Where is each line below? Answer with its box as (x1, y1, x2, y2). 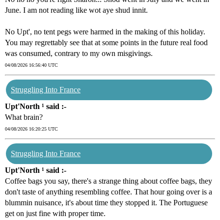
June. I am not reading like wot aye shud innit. (5, 6, 148, 15)
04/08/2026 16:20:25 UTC (5, 126, 58, 132)
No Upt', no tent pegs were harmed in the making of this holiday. (5, 27, 205, 36)
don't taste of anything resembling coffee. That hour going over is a (5, 188, 212, 196)
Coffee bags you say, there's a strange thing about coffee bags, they (5, 177, 212, 186)
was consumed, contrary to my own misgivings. (5, 49, 153, 58)
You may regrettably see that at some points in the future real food (5, 38, 208, 47)
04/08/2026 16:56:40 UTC (5, 62, 58, 68)
